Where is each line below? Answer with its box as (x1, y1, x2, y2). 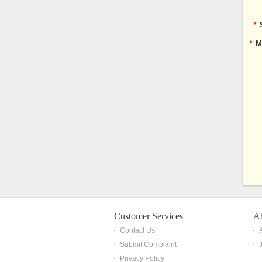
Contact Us (120, 226, 155, 235)
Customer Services (114, 211, 183, 221)
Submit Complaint (120, 240, 177, 249)
